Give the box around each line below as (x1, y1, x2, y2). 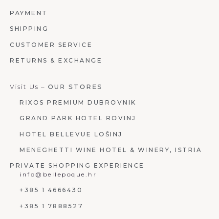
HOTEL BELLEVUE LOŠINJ (20, 130, 123, 138)
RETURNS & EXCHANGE (10, 57, 102, 65)
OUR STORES (48, 82, 103, 90)
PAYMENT (10, 9, 48, 17)
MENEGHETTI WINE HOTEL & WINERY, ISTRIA (20, 146, 202, 154)
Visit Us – (10, 82, 48, 90)
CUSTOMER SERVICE (10, 41, 92, 48)
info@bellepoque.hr (20, 170, 97, 178)
